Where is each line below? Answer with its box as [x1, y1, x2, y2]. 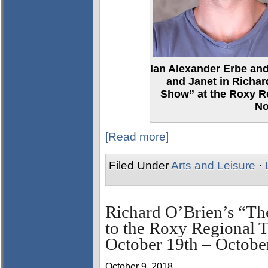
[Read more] [105, 130, 169, 143]
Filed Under [109, 159, 171, 172]
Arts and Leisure [171, 159, 255, 172]
